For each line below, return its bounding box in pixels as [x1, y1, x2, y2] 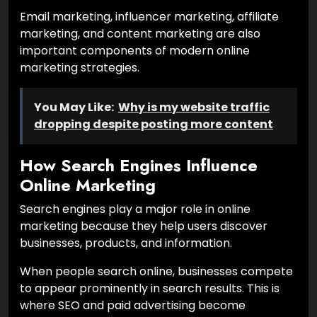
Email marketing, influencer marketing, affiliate [20, 8, 279, 25]
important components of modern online [20, 42, 250, 59]
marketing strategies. [20, 59, 139, 76]
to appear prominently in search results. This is [20, 279, 279, 296]
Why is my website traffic [118, 98, 270, 115]
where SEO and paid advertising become [20, 296, 246, 313]
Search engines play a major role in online [20, 200, 250, 217]
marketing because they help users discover [20, 217, 267, 234]
